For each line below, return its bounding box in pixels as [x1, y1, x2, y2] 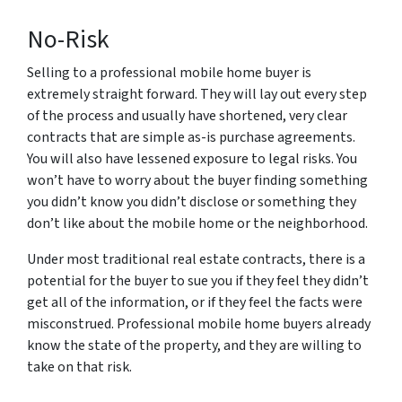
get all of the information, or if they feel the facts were [27, 293, 363, 312]
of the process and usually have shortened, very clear [27, 106, 347, 126]
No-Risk [27, 22, 109, 57]
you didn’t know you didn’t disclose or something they [27, 192, 356, 212]
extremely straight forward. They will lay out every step [27, 84, 367, 104]
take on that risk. [27, 357, 132, 377]
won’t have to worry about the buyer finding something [27, 170, 368, 190]
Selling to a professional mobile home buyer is [27, 63, 311, 83]
